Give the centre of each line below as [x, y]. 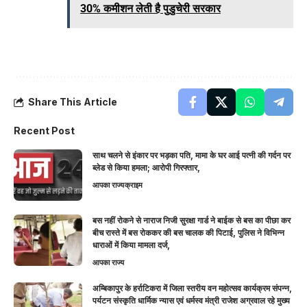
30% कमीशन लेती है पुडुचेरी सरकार [150, 8]
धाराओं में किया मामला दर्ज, [131, 245]
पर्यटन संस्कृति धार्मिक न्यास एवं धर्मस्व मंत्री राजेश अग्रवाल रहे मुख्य [191, 300]
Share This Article [73, 101]
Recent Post [44, 130]
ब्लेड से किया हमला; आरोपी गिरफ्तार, [146, 167]
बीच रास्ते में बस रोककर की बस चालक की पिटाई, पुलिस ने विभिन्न [188, 232]
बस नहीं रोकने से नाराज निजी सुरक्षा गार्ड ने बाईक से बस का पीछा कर [192, 220]
